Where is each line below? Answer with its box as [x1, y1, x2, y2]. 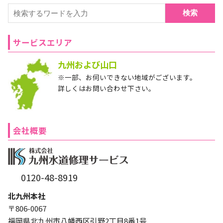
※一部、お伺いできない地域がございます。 [58, 72, 197, 83]
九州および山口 [58, 58, 117, 71]
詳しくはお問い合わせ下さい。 [58, 83, 155, 94]
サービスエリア [13, 36, 72, 49]
